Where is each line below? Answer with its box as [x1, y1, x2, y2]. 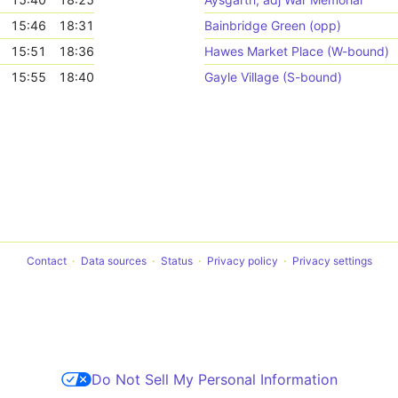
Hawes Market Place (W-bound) [204, 44, 389, 59]
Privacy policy [206, 254, 278, 267]
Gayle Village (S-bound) [204, 69, 342, 84]
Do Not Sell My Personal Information [91, 370, 338, 388]
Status [160, 254, 193, 267]
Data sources [80, 254, 147, 267]
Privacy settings [291, 254, 372, 267]
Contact [26, 254, 67, 267]
